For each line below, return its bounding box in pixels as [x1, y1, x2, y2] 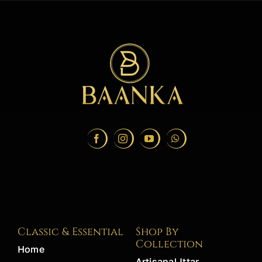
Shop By [135, 225, 179, 240]
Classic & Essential [17, 225, 123, 240]
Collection [135, 237, 203, 252]
